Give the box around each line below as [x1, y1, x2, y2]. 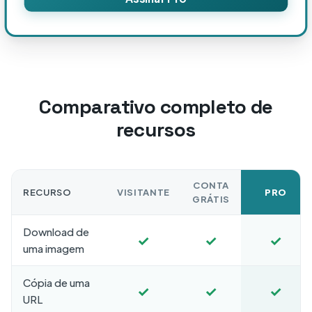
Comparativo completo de [39, 94, 273, 119]
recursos [116, 117, 196, 142]
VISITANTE [117, 187, 170, 198]
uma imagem [23, 242, 84, 255]
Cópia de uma [23, 276, 90, 289]
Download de [23, 225, 89, 238]
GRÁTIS [192, 194, 230, 205]
